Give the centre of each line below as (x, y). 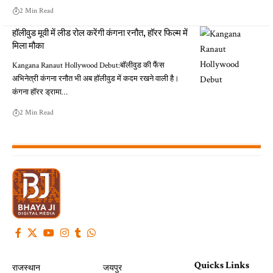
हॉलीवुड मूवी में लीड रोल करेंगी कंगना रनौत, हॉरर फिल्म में (100, 32)
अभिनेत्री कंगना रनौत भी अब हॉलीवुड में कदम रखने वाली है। (96, 79)
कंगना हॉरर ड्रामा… (40, 92)
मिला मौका (28, 45)
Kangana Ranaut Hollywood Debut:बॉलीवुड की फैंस (88, 65)
